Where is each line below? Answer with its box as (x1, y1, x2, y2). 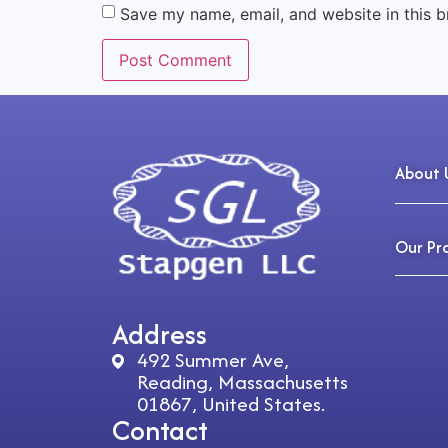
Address (112, 313, 207, 354)
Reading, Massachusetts (137, 366, 348, 396)
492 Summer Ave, (137, 344, 289, 374)
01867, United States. (137, 388, 325, 418)
